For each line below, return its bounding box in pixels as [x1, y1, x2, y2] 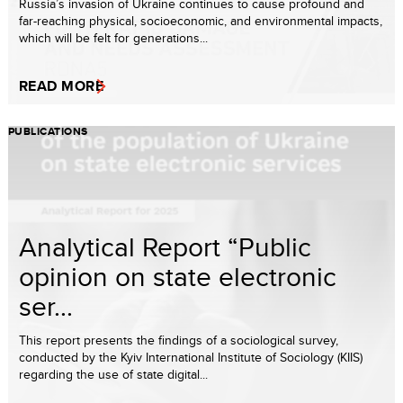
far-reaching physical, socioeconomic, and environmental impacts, [19, 12, 382, 31]
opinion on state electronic [19, 257, 336, 296]
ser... [19, 287, 73, 326]
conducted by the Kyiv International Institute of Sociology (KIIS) [19, 348, 363, 367]
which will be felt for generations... [19, 29, 208, 48]
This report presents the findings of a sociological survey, [19, 331, 338, 350]
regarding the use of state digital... [19, 365, 208, 384]
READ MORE [19, 76, 104, 97]
